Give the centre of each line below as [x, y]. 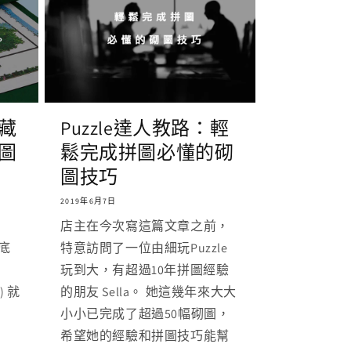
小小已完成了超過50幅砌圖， [145, 313]
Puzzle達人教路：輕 [145, 127]
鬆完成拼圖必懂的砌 [147, 152]
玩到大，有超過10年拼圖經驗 [145, 270]
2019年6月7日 [89, 201]
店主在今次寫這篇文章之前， [145, 226]
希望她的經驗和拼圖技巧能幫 [145, 335]
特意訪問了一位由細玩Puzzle [144, 248]
